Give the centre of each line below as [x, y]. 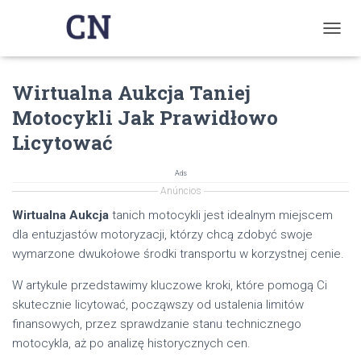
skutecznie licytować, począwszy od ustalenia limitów [158, 304]
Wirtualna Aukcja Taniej [131, 92]
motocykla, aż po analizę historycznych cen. [131, 343]
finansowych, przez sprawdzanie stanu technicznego [157, 324]
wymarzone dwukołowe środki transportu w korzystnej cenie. [178, 253]
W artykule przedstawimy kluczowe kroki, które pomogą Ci [170, 285]
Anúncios [180, 191]
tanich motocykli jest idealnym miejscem [221, 215]
